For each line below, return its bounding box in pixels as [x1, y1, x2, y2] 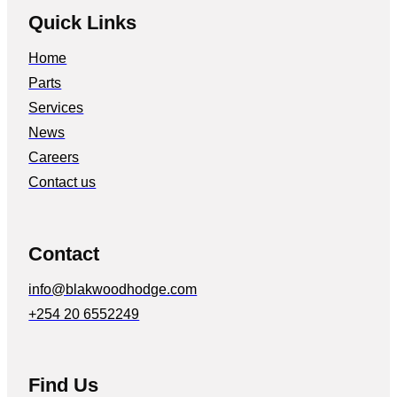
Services [28, 100, 84, 116]
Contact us [28, 175, 97, 191]
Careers [28, 150, 80, 166]
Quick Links [28, 12, 137, 35]
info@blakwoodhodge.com [28, 281, 198, 297]
